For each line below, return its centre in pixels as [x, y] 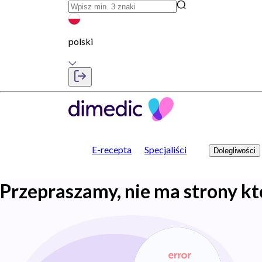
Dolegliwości [235, 151]
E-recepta [112, 149]
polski [81, 41]
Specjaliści [166, 149]
